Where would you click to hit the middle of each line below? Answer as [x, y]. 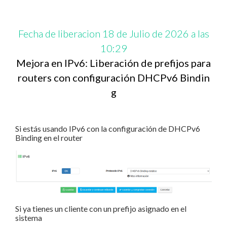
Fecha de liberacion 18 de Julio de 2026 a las [113, 34]
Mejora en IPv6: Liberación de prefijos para [113, 63]
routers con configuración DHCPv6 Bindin [113, 78]
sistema [29, 217]
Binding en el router [49, 138]
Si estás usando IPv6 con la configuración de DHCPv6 [108, 129]
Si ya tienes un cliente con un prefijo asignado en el [101, 208]
